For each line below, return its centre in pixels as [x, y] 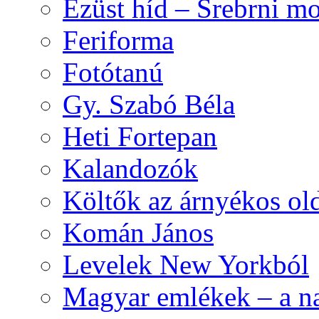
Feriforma [118, 41]
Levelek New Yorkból [186, 265]
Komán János [138, 233]
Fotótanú [113, 73]
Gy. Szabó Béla [149, 105]
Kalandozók [130, 169]
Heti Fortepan [140, 137]
